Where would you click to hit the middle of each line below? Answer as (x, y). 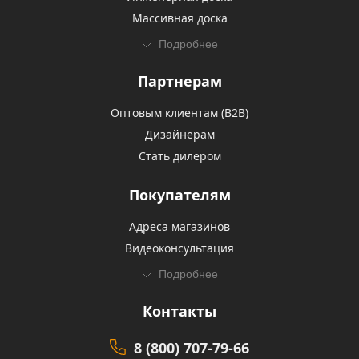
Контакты (179, 311)
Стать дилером (179, 156)
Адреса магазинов (179, 226)
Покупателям (179, 195)
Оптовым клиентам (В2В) (179, 113)
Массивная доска (179, 18)
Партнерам (179, 81)
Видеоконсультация (179, 248)
